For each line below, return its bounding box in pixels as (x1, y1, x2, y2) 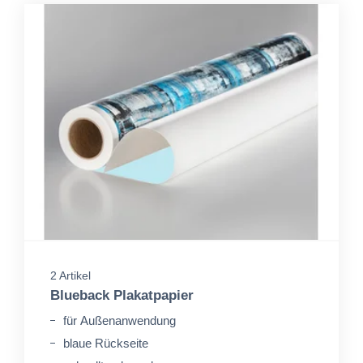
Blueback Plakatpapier (50, 288, 194, 303)
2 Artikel (50, 269, 91, 282)
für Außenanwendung (63, 314, 176, 327)
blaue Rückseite (63, 336, 148, 350)
